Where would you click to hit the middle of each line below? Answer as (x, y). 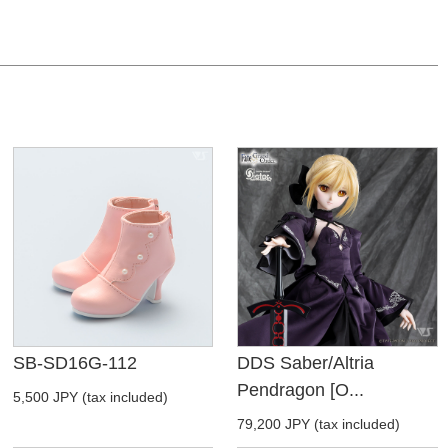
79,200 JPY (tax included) (319, 424)
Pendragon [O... (301, 390)
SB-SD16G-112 (74, 363)
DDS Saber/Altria (306, 363)
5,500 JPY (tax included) (90, 397)
